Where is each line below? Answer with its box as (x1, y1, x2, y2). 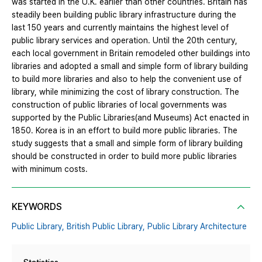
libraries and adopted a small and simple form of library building (12, 61, 248, 71)
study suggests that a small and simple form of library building (12, 139, 243, 149)
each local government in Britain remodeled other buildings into (12, 49, 250, 58)
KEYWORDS (12, 201, 62, 213)
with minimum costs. (12, 164, 88, 174)
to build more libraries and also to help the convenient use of (12, 74, 242, 84)
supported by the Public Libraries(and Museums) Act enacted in (12, 113, 249, 123)
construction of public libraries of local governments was (12, 100, 227, 110)
